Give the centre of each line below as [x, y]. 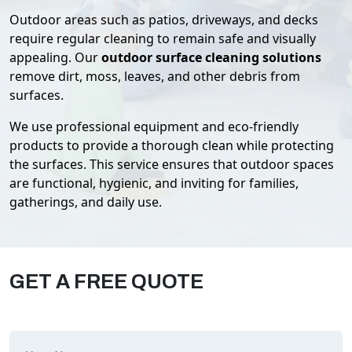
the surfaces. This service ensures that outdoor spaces [172, 164]
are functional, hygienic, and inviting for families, [154, 183]
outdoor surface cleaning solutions [211, 57]
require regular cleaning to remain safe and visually [163, 38]
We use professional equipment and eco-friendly [154, 126]
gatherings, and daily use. [86, 202]
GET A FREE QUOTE [106, 281]
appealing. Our [55, 57]
